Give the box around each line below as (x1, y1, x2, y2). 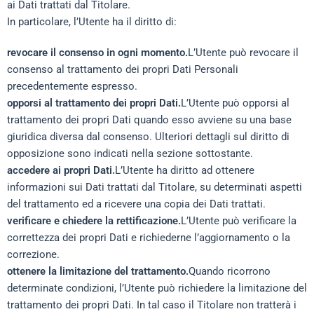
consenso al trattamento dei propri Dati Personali (7, 63, 238, 76)
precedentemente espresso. (7, 80, 137, 93)
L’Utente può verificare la (181, 214, 296, 227)
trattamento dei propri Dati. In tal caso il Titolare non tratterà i (7, 299, 296, 311)
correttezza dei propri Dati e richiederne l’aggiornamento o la (7, 231, 290, 244)
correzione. (7, 248, 60, 261)
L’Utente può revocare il (188, 46, 299, 59)
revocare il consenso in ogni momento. (7, 46, 188, 59)
